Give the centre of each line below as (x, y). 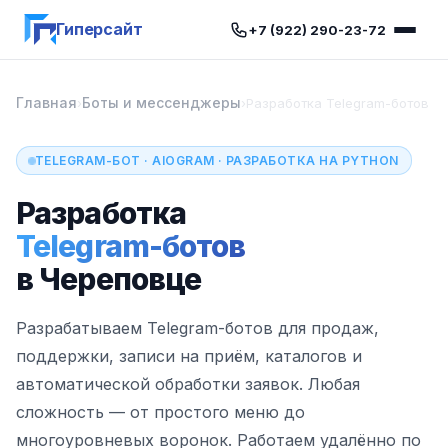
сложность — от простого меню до (160, 412)
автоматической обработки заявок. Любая (188, 384)
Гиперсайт (99, 29)
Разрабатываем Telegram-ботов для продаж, (197, 328)
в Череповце (109, 279)
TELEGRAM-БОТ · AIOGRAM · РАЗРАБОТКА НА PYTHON (217, 160)
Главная (46, 102)
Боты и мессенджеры (161, 102)
